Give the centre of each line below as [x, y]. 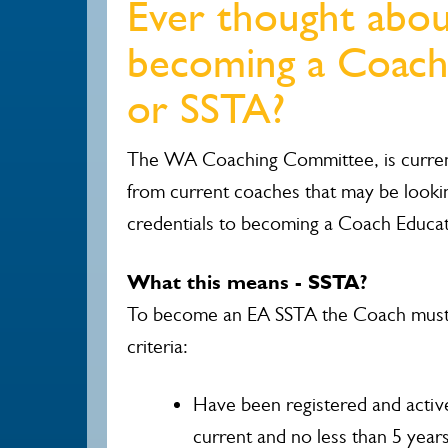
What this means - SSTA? [250, 282]
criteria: [157, 346]
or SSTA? [206, 108]
